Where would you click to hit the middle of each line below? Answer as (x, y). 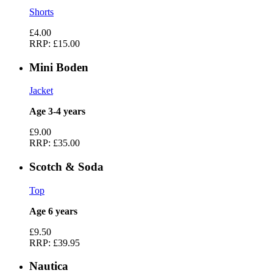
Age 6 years (53, 211)
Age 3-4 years (57, 112)
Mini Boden (59, 67)
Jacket (41, 91)
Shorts (41, 12)
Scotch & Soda (66, 166)
